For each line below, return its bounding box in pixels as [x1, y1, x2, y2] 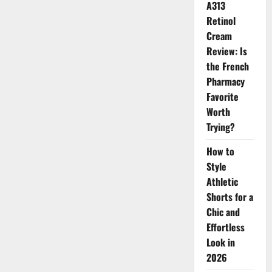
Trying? [206, 120, 235, 134]
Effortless [206, 220, 245, 234]
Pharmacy [206, 74, 245, 89]
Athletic [206, 174, 238, 189]
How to [206, 144, 234, 158]
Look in [206, 235, 235, 250]
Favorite [206, 89, 239, 104]
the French [206, 59, 249, 73]
